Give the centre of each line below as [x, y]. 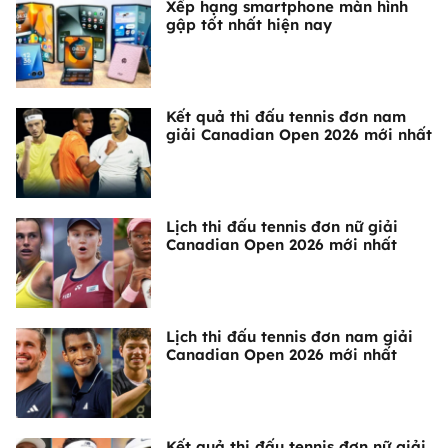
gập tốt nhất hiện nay [249, 25]
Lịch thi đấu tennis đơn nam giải [289, 337]
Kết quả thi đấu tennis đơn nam [286, 117]
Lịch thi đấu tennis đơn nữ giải [282, 227]
